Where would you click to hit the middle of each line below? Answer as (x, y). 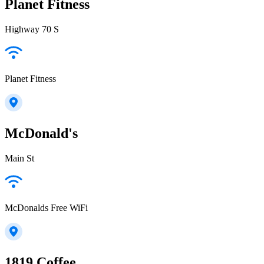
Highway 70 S (32, 29)
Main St (19, 159)
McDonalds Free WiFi (46, 208)
